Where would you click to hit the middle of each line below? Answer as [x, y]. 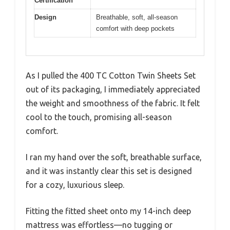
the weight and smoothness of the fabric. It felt [113, 103]
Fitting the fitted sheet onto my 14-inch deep [108, 211]
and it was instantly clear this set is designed [109, 171]
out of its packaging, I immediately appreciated [113, 89]
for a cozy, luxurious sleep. [75, 185]
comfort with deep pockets [135, 29]
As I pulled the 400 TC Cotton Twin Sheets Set [111, 75]
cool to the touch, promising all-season [99, 117]
